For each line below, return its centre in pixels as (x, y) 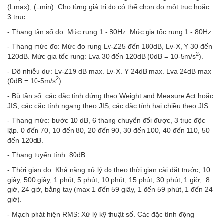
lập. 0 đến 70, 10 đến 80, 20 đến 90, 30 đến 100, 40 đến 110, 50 (109, 130)
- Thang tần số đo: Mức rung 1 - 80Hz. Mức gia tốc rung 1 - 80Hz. (110, 31)
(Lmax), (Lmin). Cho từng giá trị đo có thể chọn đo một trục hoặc (108, 7)
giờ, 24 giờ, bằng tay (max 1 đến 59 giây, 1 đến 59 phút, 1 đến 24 (110, 189)
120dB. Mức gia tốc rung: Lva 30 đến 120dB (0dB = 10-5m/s (102, 56)
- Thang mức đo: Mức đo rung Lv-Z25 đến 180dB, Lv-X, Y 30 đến (110, 46)
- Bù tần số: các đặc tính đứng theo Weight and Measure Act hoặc (110, 95)
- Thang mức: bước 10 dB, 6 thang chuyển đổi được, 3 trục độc (106, 120)
